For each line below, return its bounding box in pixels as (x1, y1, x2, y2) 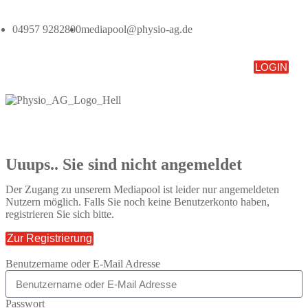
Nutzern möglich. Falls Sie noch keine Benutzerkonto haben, (5, 196, 269, 208)
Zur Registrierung (7, 232, 92, 244)
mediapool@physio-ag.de (81, 23, 192, 35)
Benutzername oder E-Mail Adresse (5, 258, 160, 269)
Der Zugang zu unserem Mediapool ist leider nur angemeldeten (5, 184, 279, 195)
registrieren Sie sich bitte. (5, 208, 114, 220)
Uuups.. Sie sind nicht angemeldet (5, 155, 242, 173)
